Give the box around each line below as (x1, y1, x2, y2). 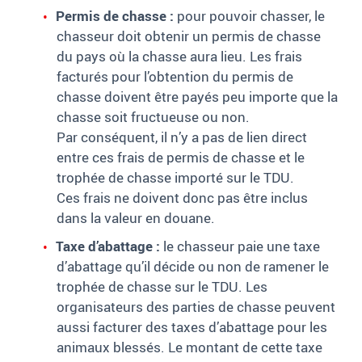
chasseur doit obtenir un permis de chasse (57, 27, 321, 46)
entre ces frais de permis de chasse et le (57, 148, 305, 167)
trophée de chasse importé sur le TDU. (57, 168, 294, 187)
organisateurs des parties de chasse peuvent (57, 297, 335, 317)
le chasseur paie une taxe (160, 237, 320, 256)
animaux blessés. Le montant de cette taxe (57, 338, 322, 357)
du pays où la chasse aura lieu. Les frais (57, 47, 302, 66)
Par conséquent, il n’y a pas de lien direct (57, 128, 307, 147)
